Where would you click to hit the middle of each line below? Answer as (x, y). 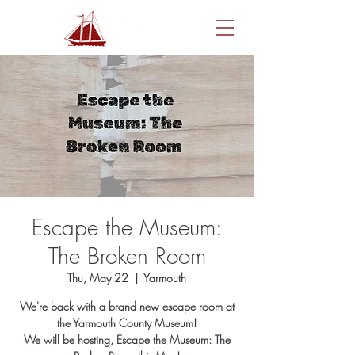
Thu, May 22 (98, 278)
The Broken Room (127, 256)
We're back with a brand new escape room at (127, 307)
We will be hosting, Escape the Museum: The (127, 340)
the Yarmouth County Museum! (127, 323)
